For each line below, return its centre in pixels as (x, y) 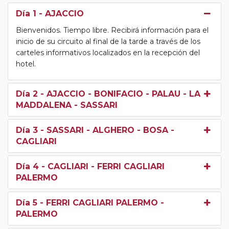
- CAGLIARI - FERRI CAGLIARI (102, 167)
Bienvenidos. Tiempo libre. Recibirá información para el (112, 30)
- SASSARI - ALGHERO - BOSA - (106, 130)
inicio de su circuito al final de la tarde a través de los (108, 42)
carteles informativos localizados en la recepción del (108, 53)
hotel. (26, 64)
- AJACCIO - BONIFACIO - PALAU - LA (119, 94)
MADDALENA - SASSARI (67, 105)
